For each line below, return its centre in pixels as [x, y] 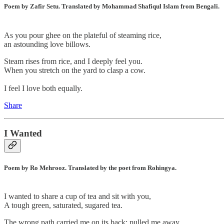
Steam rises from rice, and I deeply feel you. [73, 61]
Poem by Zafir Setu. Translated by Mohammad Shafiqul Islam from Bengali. [112, 6]
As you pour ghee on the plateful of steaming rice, [83, 35]
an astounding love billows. [47, 44]
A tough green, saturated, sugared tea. [63, 205]
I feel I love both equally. [43, 88]
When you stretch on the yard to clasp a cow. [75, 70]
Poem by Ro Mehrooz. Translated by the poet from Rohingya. [90, 167]
